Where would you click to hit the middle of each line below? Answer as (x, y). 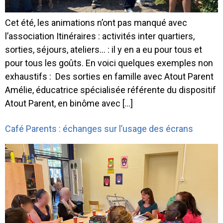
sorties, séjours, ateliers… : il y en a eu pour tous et (104, 49)
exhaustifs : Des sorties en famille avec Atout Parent (109, 76)
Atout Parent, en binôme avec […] (69, 103)
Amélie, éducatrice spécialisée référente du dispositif (111, 90)
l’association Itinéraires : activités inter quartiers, (100, 36)
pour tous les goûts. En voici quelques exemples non (109, 63)
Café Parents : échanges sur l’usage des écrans (99, 129)
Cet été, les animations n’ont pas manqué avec (96, 22)
